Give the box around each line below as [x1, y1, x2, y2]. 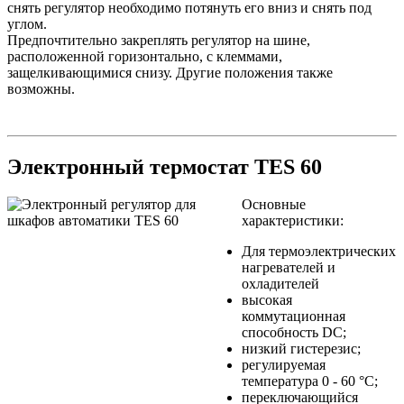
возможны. [7, 80, 75, 96]
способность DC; [242, 325, 346, 341]
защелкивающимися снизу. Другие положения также [7, 64, 333, 80]
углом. [7, 15, 47, 32]
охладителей [242, 276, 319, 292]
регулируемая [242, 357, 326, 373]
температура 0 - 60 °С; [242, 373, 378, 390]
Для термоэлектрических [242, 243, 396, 260]
